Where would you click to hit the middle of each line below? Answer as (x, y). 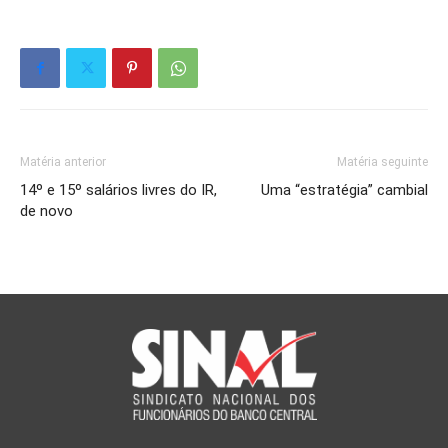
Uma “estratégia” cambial (344, 190)
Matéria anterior (63, 162)
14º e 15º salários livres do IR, (118, 190)
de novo (46, 211)
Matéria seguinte (382, 162)
